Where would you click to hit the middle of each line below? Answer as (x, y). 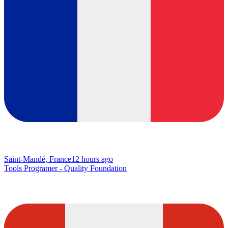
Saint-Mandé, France (38, 159)
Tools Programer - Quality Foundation (65, 168)
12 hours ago (92, 159)
